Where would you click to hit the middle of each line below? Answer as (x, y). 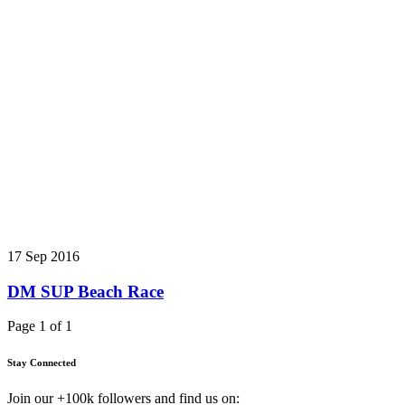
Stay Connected (42, 363)
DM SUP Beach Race (85, 291)
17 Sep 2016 (43, 256)
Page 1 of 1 (40, 326)
